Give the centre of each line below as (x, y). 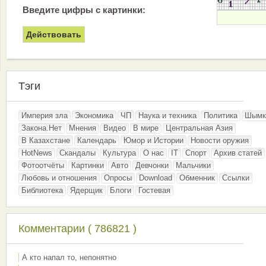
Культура (119, 153)
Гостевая (154, 190)
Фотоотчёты (43, 165)
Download (156, 178)
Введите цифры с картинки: (84, 10)
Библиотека (42, 190)
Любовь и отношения (59, 178)
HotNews (37, 153)
